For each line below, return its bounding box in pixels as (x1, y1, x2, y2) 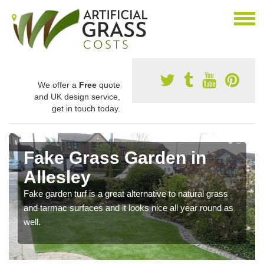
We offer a (38, 80, 79, 90)
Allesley (24, 167, 91, 187)
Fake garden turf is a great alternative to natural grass (24, 189, 228, 199)
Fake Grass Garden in (24, 148, 206, 167)
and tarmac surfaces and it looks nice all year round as (24, 203, 233, 213)
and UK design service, (34, 92, 120, 101)
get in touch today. (52, 104, 120, 113)
